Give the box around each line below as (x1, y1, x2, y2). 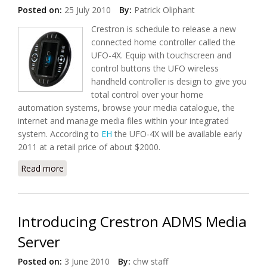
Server (18, 232, 60, 252)
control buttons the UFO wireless (91, 63, 219, 74)
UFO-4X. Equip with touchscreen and (91, 49, 231, 61)
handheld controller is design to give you (91, 76, 247, 87)
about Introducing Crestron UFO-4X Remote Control (64, 163, 265, 174)
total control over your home (91, 89, 203, 100)
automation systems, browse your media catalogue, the (18, 102, 235, 113)
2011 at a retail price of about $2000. (18, 141, 160, 153)
